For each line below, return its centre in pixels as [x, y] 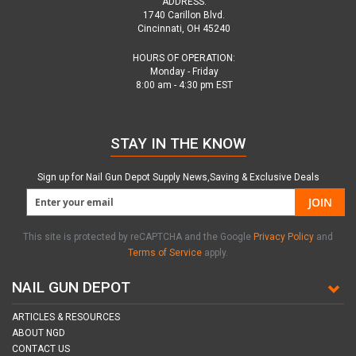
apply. [215, 253]
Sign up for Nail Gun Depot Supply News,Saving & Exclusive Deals [178, 177]
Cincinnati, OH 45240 [184, 29]
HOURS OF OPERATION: [184, 58]
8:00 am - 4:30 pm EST [184, 85]
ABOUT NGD [39, 333]
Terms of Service [165, 253]
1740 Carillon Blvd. [184, 15]
